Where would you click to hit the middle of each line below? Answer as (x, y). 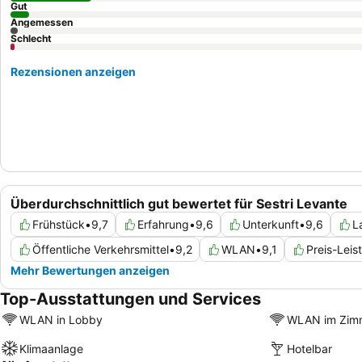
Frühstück (59, 225)
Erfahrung (163, 225)
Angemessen (42, 22)
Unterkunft (271, 225)
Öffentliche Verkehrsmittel (101, 250)
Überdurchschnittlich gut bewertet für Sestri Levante (179, 204)
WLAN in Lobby (61, 319)
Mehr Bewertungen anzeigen (90, 271)
